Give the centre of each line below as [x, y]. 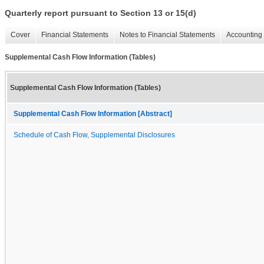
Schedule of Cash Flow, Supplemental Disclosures [94, 135]
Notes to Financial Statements [167, 35]
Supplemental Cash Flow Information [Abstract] [93, 113]
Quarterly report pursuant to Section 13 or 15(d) [100, 13]
